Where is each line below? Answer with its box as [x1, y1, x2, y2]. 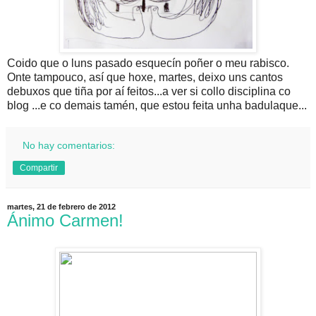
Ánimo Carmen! [7, 211, 123, 231]
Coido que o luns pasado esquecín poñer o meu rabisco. [7, 57, 289, 70]
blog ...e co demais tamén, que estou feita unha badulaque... [7, 99, 307, 112]
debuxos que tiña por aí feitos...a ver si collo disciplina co [7, 85, 291, 98]
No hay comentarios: [23, 140, 116, 152]
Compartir [20, 163, 58, 174]
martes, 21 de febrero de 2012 [7, 202, 116, 212]
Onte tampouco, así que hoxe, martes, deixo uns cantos [7, 71, 283, 84]
